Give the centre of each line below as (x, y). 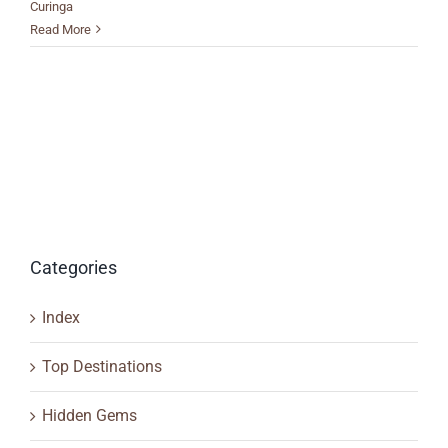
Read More (60, 29)
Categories (73, 267)
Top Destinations (102, 366)
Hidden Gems (89, 415)
